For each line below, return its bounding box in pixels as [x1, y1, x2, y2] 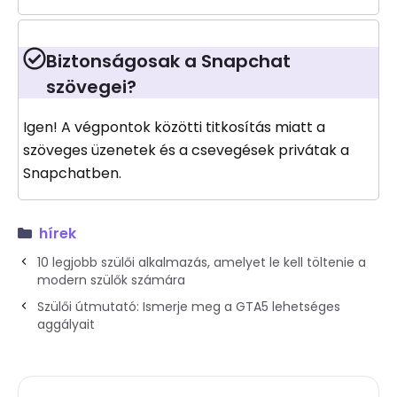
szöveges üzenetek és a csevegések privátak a [23, 140, 349, 161]
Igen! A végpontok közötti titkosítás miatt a [23, 117, 325, 138]
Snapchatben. [23, 163, 121, 184]
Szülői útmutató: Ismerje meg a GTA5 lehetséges [37, 298, 340, 316]
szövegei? [46, 74, 136, 100]
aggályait [37, 315, 95, 334]
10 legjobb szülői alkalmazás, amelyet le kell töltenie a [37, 253, 366, 272]
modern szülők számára [37, 271, 185, 290]
